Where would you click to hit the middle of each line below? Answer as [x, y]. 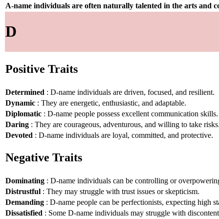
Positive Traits [42, 69]
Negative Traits [44, 158]
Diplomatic [23, 113]
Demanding [25, 202]
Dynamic [20, 103]
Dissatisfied [24, 213]
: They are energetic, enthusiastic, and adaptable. [111, 103]
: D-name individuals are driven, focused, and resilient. [130, 92]
